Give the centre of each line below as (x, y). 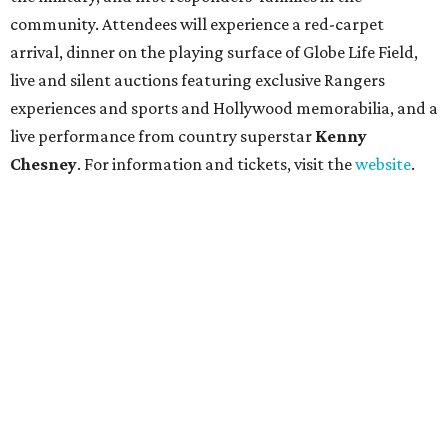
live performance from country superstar (162, 136)
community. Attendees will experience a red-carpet (197, 24)
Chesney (43, 164)
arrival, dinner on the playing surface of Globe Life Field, (214, 52)
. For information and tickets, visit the (216, 164)
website (383, 164)
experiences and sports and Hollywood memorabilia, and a (224, 108)
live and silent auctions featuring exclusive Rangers (197, 80)
